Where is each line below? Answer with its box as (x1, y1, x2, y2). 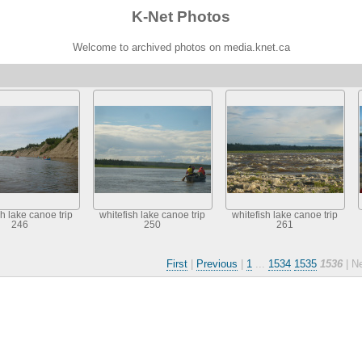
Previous (196, 257, 238, 270)
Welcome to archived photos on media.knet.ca (72, 40, 290, 53)
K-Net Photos (132, 7, 230, 25)
